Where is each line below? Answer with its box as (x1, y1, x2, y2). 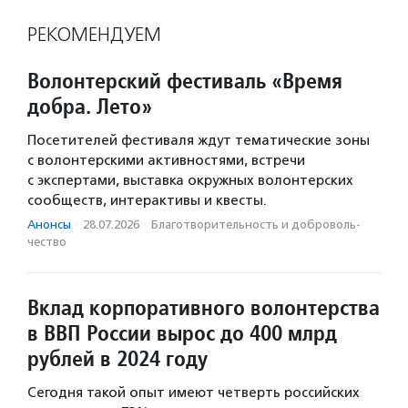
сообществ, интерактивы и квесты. (27, 192, 267, 209)
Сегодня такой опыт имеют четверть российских (27, 384, 360, 402)
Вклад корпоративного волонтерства (27, 293, 380, 322)
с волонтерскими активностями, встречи (27, 152, 305, 169)
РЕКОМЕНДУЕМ (27, 23, 161, 47)
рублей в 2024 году (27, 344, 208, 373)
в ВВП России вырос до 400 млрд (27, 319, 337, 348)
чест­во (27, 235, 66, 250)
